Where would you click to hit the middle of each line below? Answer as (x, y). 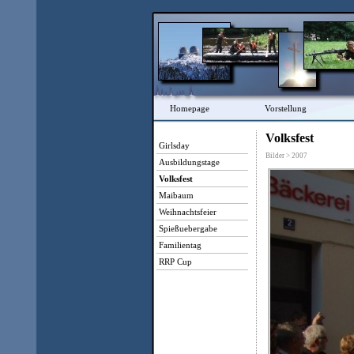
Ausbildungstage (189, 162)
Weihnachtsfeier (188, 212)
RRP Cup (175, 262)
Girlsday (174, 145)
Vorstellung (286, 108)
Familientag (180, 245)
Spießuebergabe (188, 228)
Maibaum (176, 195)
